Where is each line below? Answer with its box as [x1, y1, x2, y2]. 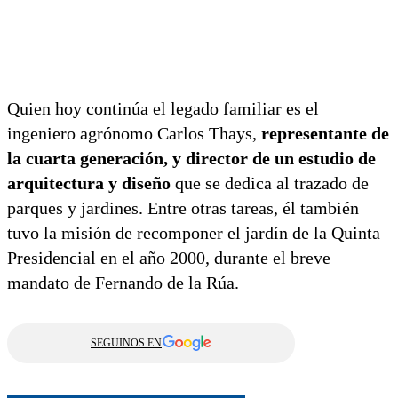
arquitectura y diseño [7, 172, 171, 193]
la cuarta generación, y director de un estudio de [7, 147, 376, 168]
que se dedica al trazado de [171, 172, 369, 193]
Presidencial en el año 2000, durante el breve [7, 247, 330, 267]
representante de [261, 123, 389, 143]
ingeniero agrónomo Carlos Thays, [7, 123, 261, 143]
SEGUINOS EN [91, 336, 162, 349]
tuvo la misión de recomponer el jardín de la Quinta [7, 222, 380, 243]
